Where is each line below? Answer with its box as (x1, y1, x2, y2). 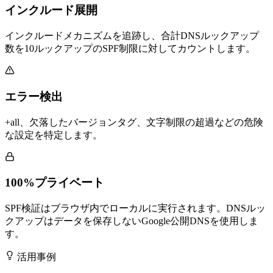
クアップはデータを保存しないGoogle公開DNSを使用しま (5, 215, 258, 226)
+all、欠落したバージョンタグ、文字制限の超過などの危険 (5, 116, 263, 127)
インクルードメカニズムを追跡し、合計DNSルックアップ (5, 30, 259, 41)
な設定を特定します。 (5, 129, 102, 140)
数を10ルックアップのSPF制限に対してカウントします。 (5, 43, 255, 54)
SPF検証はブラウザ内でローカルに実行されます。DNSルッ (5, 202, 266, 213)
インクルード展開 (5, 4, 97, 17)
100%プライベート (5, 176, 104, 190)
